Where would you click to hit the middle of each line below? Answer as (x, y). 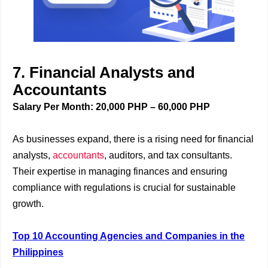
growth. (28, 204)
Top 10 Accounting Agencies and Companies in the (129, 236)
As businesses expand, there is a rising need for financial (133, 139)
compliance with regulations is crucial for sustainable (124, 188)
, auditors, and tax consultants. (168, 155)
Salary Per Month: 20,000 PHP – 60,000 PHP (111, 107)
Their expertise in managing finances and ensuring (120, 171)
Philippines (38, 252)
